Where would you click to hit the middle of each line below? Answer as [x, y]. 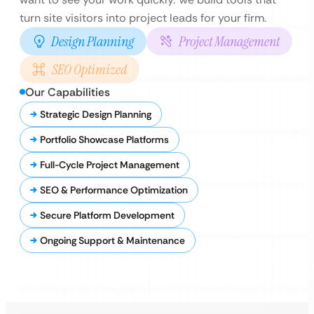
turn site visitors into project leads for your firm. [143, 18]
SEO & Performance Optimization [114, 190]
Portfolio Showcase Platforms [104, 139]
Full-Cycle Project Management [110, 165]
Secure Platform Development [107, 215]
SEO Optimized [89, 69]
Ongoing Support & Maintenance [112, 240]
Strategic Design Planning [96, 114]
